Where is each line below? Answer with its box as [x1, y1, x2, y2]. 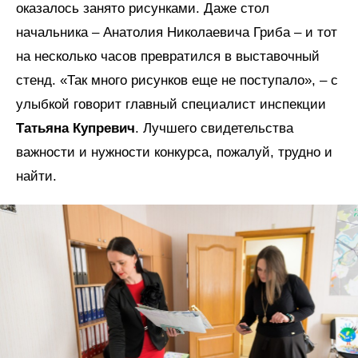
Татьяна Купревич [16, 121, 135, 137]
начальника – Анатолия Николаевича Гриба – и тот [16, 25, 337, 41]
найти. [16, 169, 61, 185]
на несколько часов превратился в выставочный [16, 49, 320, 65]
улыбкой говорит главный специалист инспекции [16, 97, 326, 113]
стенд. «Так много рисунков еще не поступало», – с [16, 73, 338, 89]
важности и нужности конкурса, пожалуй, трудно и [16, 145, 332, 161]
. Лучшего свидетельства [135, 121, 293, 137]
